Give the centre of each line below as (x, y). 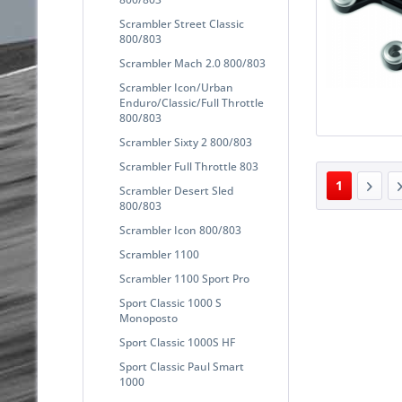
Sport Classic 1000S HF (177, 342)
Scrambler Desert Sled (176, 190)
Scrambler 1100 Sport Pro (184, 278)
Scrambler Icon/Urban (176, 87)
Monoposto (149, 318)
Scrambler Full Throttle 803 (189, 166)
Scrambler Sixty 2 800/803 (186, 142)
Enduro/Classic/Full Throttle (192, 102)
